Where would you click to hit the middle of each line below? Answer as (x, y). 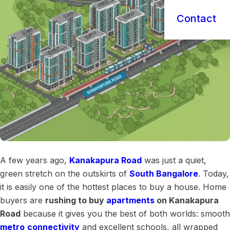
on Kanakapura (187, 200)
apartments (130, 200)
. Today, (214, 174)
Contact (196, 18)
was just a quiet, (174, 160)
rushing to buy (76, 200)
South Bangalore (164, 174)
